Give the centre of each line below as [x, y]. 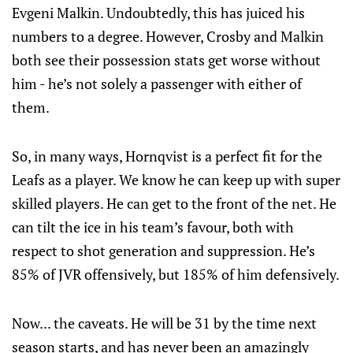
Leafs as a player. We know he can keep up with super [176, 180]
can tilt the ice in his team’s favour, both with [153, 227]
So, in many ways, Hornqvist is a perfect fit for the [167, 156]
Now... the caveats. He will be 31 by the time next [164, 323]
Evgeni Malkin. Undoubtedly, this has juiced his [158, 13]
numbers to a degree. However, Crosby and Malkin [168, 36]
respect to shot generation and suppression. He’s [163, 251]
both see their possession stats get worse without [166, 60]
